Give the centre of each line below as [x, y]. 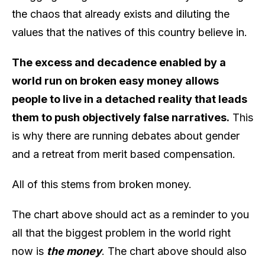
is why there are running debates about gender [126, 135]
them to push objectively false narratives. [121, 117]
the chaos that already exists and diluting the [121, 14]
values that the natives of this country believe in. [130, 32]
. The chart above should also [174, 251]
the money [74, 251]
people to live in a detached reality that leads [130, 99]
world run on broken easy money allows [115, 80]
